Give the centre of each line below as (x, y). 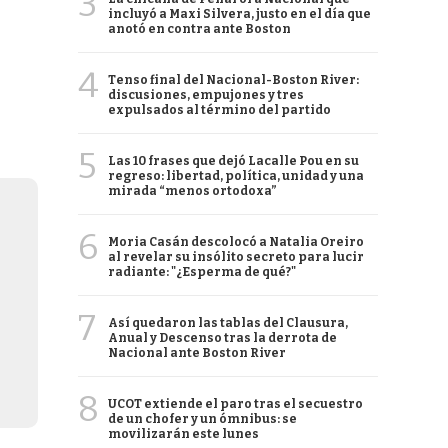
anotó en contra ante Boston (199, 29)
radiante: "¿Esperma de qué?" (202, 272)
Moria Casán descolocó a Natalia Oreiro (236, 242)
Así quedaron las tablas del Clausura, (228, 323)
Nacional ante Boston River (197, 353)
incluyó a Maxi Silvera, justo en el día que (239, 14)
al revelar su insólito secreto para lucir (236, 257)
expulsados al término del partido (219, 110)
